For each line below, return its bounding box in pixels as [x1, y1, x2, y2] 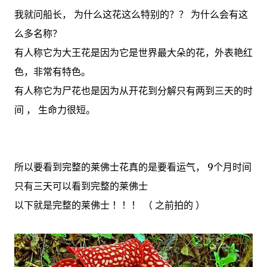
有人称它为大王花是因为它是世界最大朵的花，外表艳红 [14, 46, 253, 59]
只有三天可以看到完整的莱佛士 [14, 180, 148, 193]
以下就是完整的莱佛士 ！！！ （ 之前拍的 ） [14, 199, 205, 212]
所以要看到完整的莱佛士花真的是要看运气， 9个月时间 [14, 161, 252, 173]
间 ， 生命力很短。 [14, 104, 95, 116]
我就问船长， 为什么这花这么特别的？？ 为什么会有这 [14, 8, 248, 21]
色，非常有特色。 [14, 66, 91, 78]
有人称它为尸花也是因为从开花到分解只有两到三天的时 [14, 85, 253, 97]
